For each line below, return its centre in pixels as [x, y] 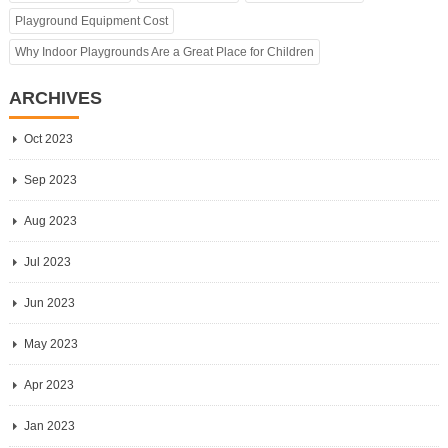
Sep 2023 [50, 179]
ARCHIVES [55, 97]
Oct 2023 [48, 138]
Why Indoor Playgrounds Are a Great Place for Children [164, 51]
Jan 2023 [49, 425]
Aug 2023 [50, 220]
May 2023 [50, 343]
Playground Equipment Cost [91, 20]
